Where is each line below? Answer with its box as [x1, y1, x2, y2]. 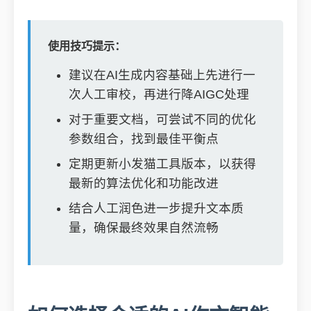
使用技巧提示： [48, 40, 126, 52]
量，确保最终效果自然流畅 [69, 221, 219, 235]
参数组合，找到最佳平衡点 [69, 132, 219, 146]
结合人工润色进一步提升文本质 [69, 201, 244, 215]
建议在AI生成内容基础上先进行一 [69, 68, 255, 82]
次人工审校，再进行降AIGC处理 [69, 87, 249, 101]
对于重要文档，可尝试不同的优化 [69, 112, 256, 126]
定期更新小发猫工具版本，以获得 [69, 157, 256, 171]
